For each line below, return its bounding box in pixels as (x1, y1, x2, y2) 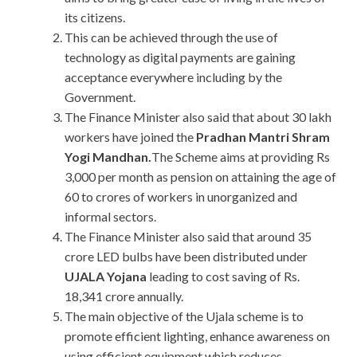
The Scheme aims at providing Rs (151, 149, 330, 165)
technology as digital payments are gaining (65, 49, 296, 65)
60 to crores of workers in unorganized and (65, 189, 297, 205)
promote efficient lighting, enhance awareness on (65, 328, 330, 344)
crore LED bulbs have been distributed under (65, 249, 308, 265)
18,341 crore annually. (65, 288, 183, 304)
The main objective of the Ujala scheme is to (65, 308, 304, 324)
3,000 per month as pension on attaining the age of (65, 169, 336, 185)
